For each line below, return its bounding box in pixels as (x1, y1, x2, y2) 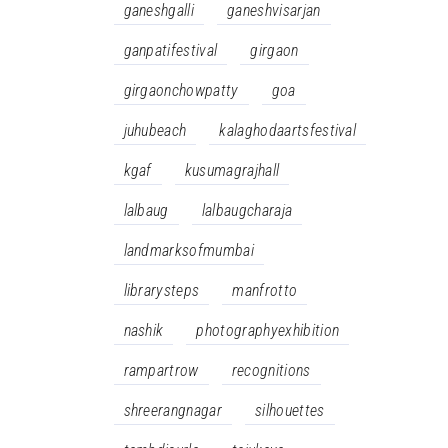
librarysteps (123, 281, 200, 300)
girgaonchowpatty (123, 81, 239, 100)
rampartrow (123, 361, 199, 380)
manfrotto (232, 281, 298, 300)
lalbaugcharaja (201, 201, 293, 220)
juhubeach (123, 121, 187, 140)
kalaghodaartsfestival (219, 121, 357, 140)
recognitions (231, 361, 311, 380)
